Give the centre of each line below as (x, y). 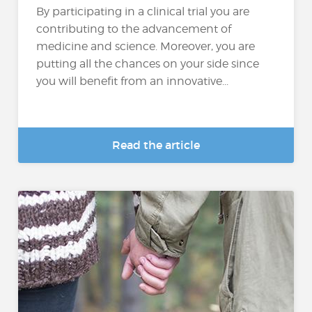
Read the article (156, 145)
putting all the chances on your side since (148, 63)
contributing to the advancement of (134, 29)
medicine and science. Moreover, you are (146, 46)
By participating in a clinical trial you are (143, 11)
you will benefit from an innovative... (133, 81)
